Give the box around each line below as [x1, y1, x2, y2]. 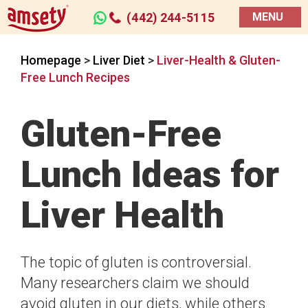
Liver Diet [93, 53, 148, 67]
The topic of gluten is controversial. [21, 254, 252, 271]
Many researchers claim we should [21, 274, 250, 291]
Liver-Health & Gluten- [157, 53, 280, 67]
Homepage [21, 53, 81, 67]
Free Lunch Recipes [21, 70, 130, 85]
